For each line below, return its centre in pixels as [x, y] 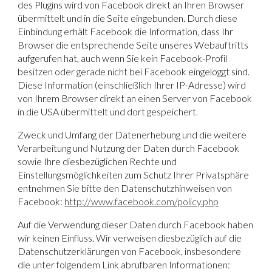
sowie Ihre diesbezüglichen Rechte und [97, 161]
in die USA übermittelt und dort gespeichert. [108, 111]
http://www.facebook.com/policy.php [142, 201]
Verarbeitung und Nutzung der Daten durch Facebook [129, 148]
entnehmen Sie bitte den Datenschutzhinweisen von [125, 188]
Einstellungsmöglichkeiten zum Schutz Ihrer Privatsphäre [134, 174]
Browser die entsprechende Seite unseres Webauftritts [133, 44]
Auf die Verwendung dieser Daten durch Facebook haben [136, 224]
